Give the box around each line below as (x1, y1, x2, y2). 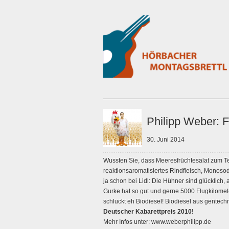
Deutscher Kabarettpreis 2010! (103, 208, 194, 215)
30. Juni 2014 (147, 136, 185, 143)
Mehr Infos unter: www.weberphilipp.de (103, 218, 211, 225)
